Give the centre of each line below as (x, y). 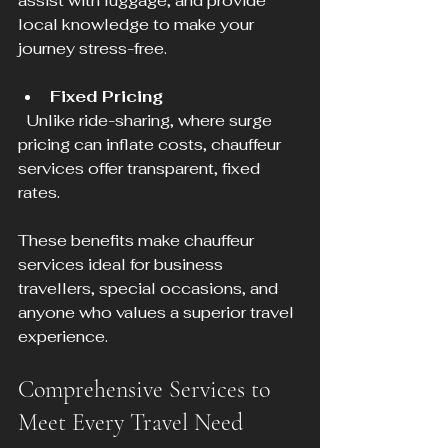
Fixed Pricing (106, 97)
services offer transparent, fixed (141, 169)
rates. (39, 193)
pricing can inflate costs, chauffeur (151, 145)
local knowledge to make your (138, 25)
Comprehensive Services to (147, 390)
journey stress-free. (92, 49)
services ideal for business (122, 265)
